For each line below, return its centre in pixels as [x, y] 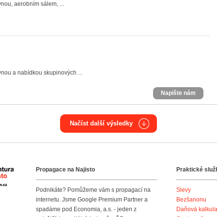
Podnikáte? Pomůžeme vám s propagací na [93, 190]
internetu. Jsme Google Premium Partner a [92, 200]
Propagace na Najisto [65, 170]
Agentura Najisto [36, 172]
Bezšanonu [191, 200]
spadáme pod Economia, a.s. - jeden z [86, 209]
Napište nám [178, 93]
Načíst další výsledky [101, 123]
